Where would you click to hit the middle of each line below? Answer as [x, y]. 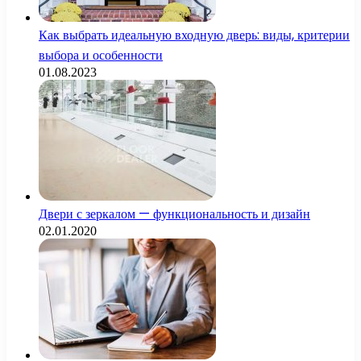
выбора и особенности [101, 55]
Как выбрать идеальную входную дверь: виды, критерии [194, 35]
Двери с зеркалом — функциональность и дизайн [174, 214]
